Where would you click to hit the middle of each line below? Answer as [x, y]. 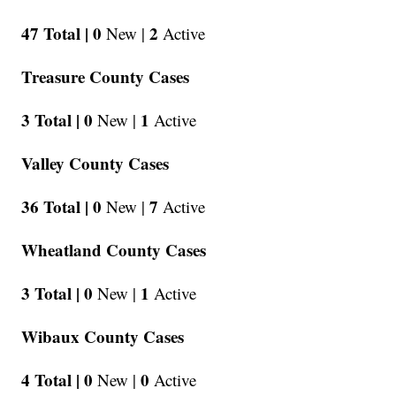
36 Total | [55, 207]
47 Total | [55, 34]
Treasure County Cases [106, 77]
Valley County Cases [95, 164]
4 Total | [51, 380]
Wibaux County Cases [103, 337]
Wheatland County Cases [114, 250]
